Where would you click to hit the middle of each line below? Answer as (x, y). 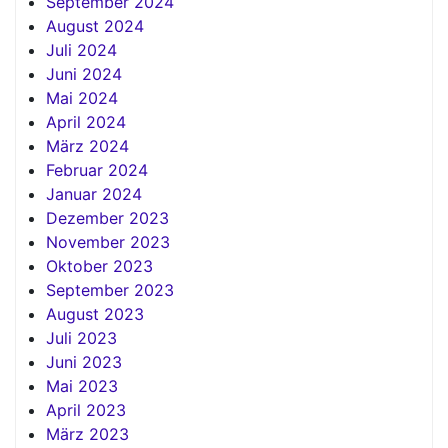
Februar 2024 (97, 170)
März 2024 (87, 146)
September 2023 (110, 290)
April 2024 (86, 122)
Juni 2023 (84, 362)
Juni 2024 (84, 74)
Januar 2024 (94, 194)
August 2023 (95, 314)
